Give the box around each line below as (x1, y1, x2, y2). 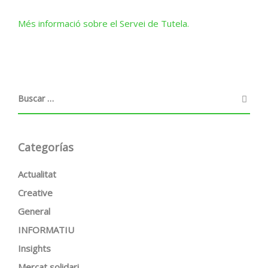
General (18, 205, 50, 217)
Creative (18, 187, 53, 199)
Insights (18, 242, 51, 254)
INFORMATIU (18, 224, 74, 236)
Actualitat (18, 168, 56, 180)
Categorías (18, 140, 74, 154)
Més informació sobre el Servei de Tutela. (18, 17, 189, 29)
